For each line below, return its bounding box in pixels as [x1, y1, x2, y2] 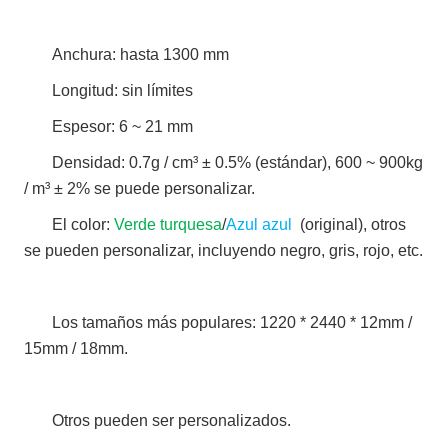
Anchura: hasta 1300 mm [52, 45, 234, 63]
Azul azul [226, 215, 293, 233]
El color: [52, 215, 115, 233]
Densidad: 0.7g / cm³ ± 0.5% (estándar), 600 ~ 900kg [52, 153, 424, 171]
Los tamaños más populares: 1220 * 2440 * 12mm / [52, 313, 413, 331]
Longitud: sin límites [52, 81, 198, 99]
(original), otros [292, 215, 407, 233]
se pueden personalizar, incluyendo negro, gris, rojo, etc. [24, 241, 424, 259]
